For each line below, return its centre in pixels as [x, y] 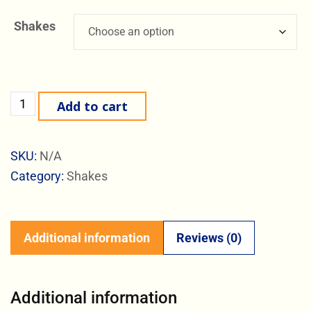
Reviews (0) [209, 238]
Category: [39, 176]
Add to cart [92, 107]
